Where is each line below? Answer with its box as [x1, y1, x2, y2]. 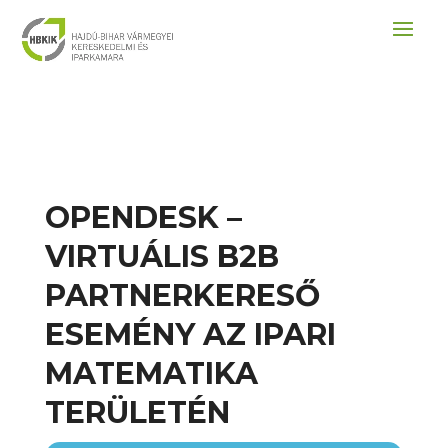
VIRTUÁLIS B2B [44, 238, 279, 275]
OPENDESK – [44, 199, 242, 236]
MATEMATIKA [44, 355, 258, 392]
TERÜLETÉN [44, 394, 230, 431]
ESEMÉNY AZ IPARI [44, 316, 336, 353]
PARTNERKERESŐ [44, 277, 320, 314]
